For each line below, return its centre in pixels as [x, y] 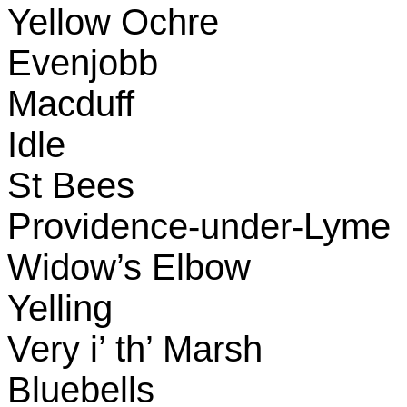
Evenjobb [83, 63]
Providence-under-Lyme [199, 226]
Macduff [71, 104]
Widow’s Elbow [129, 267]
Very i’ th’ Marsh [135, 349]
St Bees [71, 185]
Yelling [60, 308]
